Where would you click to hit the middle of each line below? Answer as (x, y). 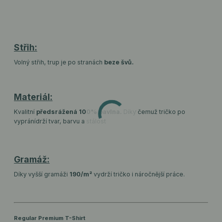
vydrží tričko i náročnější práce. (139, 174)
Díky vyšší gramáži (42, 174)
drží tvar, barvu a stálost (71, 121)
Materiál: (33, 97)
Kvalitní (25, 112)
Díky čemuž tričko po (154, 112)
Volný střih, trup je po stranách (59, 62)
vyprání (25, 121)
